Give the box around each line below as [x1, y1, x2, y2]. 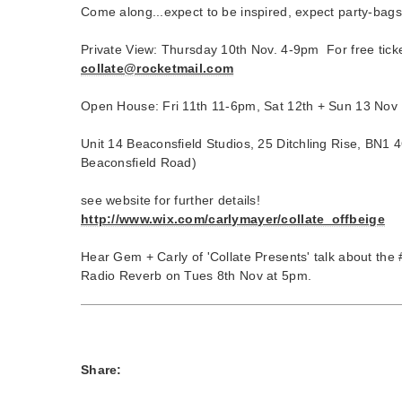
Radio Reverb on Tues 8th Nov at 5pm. [81, 267, 312, 283]
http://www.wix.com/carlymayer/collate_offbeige [81, 211, 385, 226]
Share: [81, 362, 122, 377]
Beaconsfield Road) [81, 154, 197, 170]
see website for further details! [81, 192, 260, 207]
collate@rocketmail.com [81, 60, 234, 75]
